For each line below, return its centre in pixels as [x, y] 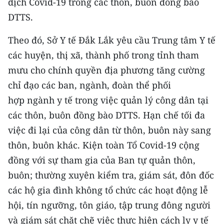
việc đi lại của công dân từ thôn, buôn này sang [109, 130]
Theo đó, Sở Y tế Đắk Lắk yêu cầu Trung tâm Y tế [112, 40]
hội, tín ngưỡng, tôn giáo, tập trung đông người [109, 205]
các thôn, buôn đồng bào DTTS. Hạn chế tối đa [106, 115]
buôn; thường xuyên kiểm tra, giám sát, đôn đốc [111, 175]
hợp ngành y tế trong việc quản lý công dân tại [108, 100]
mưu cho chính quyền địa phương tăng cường [106, 70]
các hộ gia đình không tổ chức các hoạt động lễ [108, 190]
